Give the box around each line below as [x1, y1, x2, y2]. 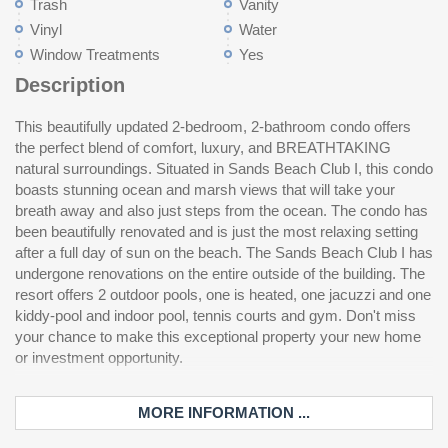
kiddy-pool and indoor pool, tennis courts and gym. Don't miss [15, 307, 416, 324]
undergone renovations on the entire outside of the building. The [15, 265, 400, 282]
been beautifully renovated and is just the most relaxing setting [15, 223, 418, 240]
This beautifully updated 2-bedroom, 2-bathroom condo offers [15, 118, 411, 135]
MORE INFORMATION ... [188, 404, 310, 421]
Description [15, 74, 125, 96]
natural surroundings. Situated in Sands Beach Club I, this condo [15, 160, 433, 177]
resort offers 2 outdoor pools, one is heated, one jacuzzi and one [15, 286, 431, 303]
